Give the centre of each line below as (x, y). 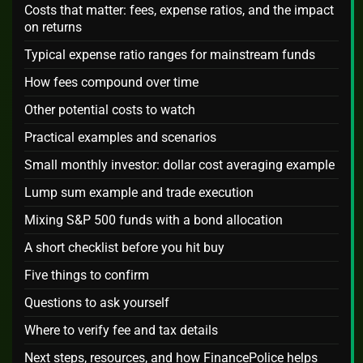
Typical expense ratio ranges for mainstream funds (170, 55)
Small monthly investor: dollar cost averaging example (179, 165)
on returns (53, 28)
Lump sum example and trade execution (139, 193)
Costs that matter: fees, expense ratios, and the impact (179, 11)
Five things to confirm (87, 275)
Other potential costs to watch (110, 110)
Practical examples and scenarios (120, 138)
